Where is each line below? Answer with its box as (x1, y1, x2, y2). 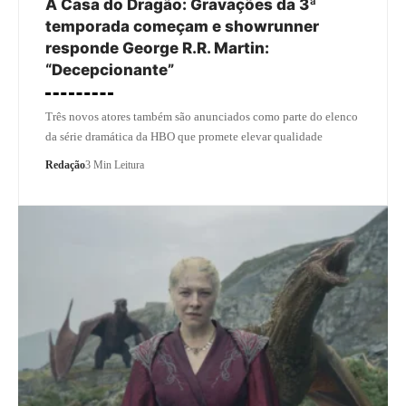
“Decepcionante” (45, 60, 174, 79)
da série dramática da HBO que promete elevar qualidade (45, 129, 323, 143)
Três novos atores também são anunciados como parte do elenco (45, 109, 358, 123)
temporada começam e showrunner (45, 16, 319, 35)
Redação (45, 158, 85, 171)
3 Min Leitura (85, 158, 144, 171)
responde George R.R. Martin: (45, 38, 269, 57)
